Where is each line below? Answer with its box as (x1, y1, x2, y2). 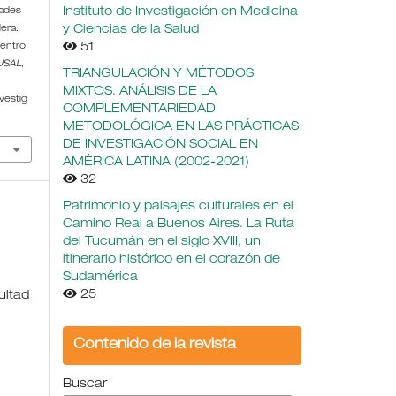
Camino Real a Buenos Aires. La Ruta (63, 217, 294, 231)
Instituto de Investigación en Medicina (63, 5, 298, 19)
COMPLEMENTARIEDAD (63, 103, 216, 116)
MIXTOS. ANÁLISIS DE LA (63, 85, 217, 98)
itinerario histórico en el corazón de (63, 253, 280, 266)
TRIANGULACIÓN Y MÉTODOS (63, 67, 254, 80)
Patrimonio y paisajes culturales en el (63, 200, 293, 213)
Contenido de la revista (73, 338, 236, 353)
